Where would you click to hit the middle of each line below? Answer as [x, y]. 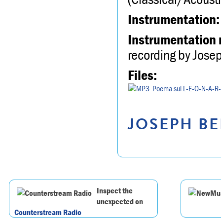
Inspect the [115, 191]
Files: [142, 75]
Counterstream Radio [48, 212]
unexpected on [120, 202]
